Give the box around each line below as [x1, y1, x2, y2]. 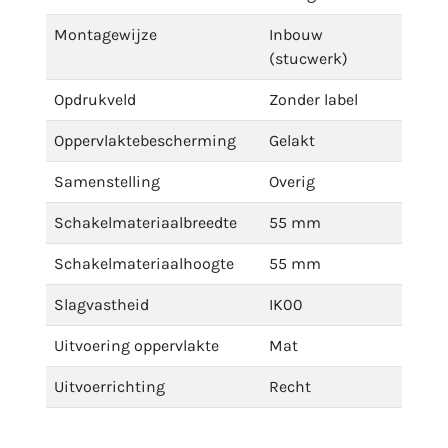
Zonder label [269, 90, 358, 109]
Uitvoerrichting [54, 377, 165, 396]
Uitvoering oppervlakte [54, 336, 219, 355]
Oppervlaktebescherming [54, 131, 236, 150]
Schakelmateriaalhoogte [54, 254, 234, 273]
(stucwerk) [269, 49, 348, 68]
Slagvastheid [54, 295, 149, 314]
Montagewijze [54, 25, 157, 44]
